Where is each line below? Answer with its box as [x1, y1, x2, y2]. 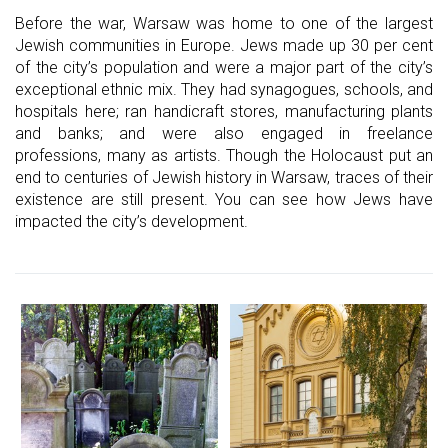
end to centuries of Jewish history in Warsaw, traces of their [15, 167, 433, 187]
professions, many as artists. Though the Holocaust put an [15, 145, 433, 165]
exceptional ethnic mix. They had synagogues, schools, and [15, 79, 433, 99]
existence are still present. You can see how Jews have [15, 189, 433, 209]
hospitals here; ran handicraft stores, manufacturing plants [15, 101, 433, 121]
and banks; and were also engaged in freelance [15, 123, 433, 143]
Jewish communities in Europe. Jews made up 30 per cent [15, 35, 433, 55]
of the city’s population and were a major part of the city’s [15, 57, 433, 77]
